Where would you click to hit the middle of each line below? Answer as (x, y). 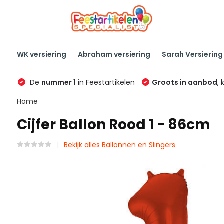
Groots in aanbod (184, 82)
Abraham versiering (114, 54)
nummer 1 (58, 82)
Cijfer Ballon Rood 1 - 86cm (113, 125)
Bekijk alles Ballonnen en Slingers (119, 145)
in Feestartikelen (105, 82)
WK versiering (41, 54)
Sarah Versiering (192, 54)
